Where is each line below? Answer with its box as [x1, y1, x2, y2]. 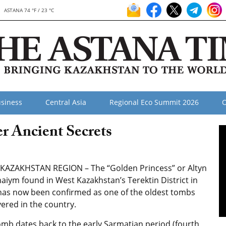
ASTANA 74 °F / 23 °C [4, 7, 54, 14]
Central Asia [45, 97, 86, 107]
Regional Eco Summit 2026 [109, 97, 199, 107]
